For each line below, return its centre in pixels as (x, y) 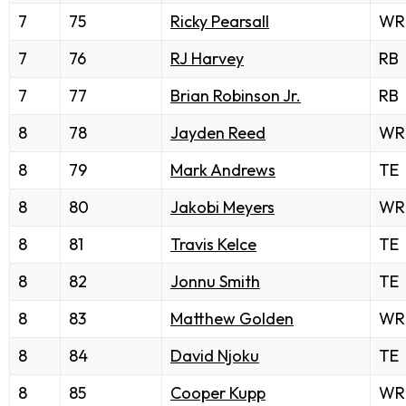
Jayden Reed (218, 133)
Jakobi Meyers (222, 208)
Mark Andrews (223, 170)
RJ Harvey (207, 59)
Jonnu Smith (215, 282)
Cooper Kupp (218, 393)
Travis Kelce (213, 245)
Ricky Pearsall (220, 22)
